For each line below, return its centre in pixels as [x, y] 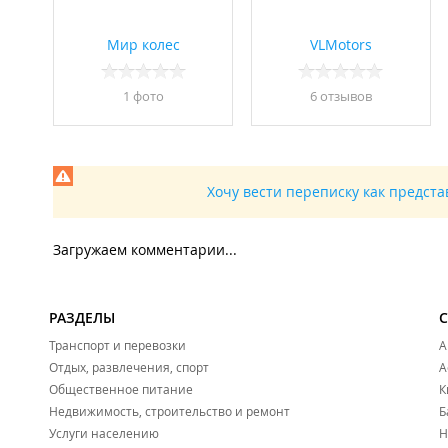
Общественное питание [121, 389]
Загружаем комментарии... [145, 250]
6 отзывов [340, 96]
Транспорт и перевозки [117, 345]
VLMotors [340, 45]
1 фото [143, 96]
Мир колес [143, 45]
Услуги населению [104, 433]
